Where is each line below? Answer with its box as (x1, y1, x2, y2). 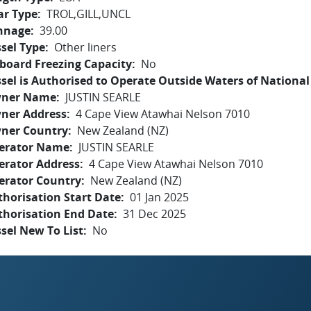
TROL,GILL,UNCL (47, 6, 131, 22)
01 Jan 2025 (130, 190, 189, 205)
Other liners (54, 40, 117, 55)
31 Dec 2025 (123, 206, 186, 221)
